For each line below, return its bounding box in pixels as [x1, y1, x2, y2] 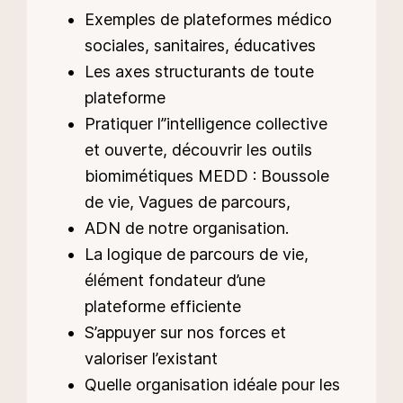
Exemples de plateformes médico [85, 10, 332, 30]
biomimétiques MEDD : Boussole [85, 166, 329, 186]
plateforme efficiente [85, 297, 241, 317]
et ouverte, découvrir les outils [85, 140, 312, 160]
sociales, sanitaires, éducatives [85, 36, 316, 56]
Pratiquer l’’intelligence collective [85, 114, 327, 134]
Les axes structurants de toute [85, 62, 314, 82]
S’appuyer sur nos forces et [85, 323, 286, 343]
